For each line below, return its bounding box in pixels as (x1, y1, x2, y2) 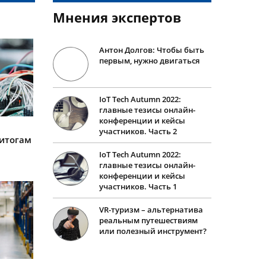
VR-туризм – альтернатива (99, 204, 203, 216)
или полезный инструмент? (99, 226, 207, 237)
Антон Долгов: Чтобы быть (99, 45, 204, 56)
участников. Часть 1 (99, 181, 177, 192)
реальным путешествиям (99, 215, 198, 226)
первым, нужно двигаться (99, 55, 199, 66)
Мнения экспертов (52, 8, 181, 27)
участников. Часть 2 (99, 126, 177, 137)
